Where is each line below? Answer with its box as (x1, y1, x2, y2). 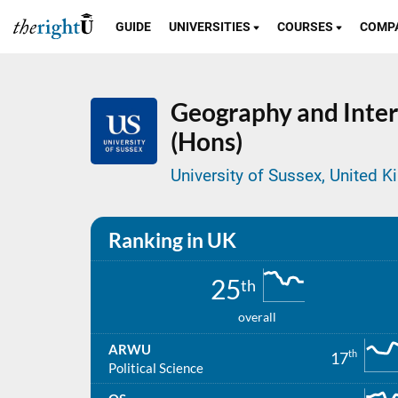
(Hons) (171, 126, 243, 156)
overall (238, 309, 276, 324)
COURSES (277, 20, 336, 34)
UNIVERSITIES (169, 20, 253, 34)
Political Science (108, 359, 203, 376)
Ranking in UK (108, 227, 236, 252)
